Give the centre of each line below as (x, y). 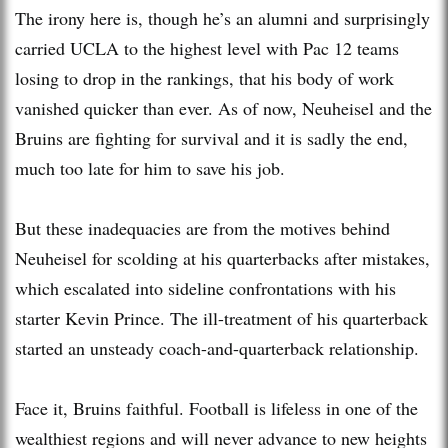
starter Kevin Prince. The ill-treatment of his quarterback (221, 317)
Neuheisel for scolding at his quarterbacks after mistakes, (222, 257)
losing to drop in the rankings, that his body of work (204, 77)
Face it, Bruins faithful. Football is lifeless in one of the (216, 407)
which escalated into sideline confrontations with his (205, 287)
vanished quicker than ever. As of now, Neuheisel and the (223, 107)
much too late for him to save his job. (150, 167)
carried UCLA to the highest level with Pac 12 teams (207, 47)
